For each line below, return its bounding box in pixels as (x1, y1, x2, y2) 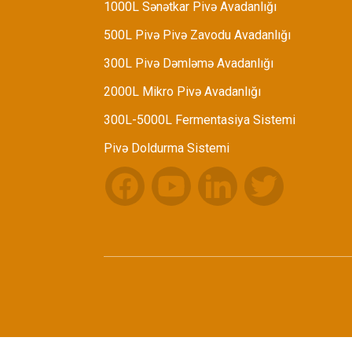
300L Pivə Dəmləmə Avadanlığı (104, 56, 273, 71)
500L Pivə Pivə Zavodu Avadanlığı (104, 27, 291, 43)
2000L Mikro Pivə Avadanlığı (104, 84, 261, 100)
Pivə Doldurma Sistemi (104, 141, 229, 156)
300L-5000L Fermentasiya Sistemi (104, 112, 295, 128)
